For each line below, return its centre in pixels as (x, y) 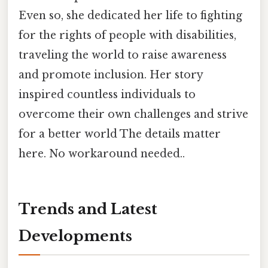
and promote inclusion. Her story (111, 75)
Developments (75, 236)
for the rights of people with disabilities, (127, 36)
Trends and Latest (88, 209)
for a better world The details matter (120, 134)
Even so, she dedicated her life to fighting (130, 16)
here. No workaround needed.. (102, 154)
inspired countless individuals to (107, 95)
